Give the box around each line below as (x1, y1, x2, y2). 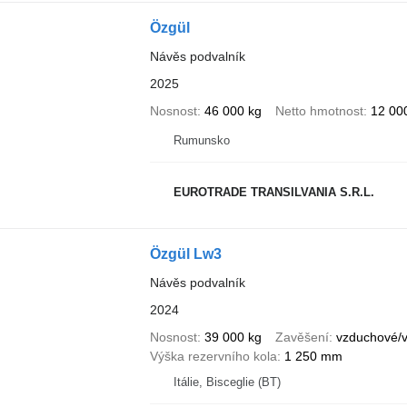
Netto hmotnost (274, 103, 363, 118)
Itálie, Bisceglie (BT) (173, 374, 281, 389)
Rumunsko (173, 133, 230, 147)
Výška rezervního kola (149, 348, 277, 363)
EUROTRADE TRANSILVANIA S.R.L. (173, 185, 374, 200)
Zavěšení (274, 329, 329, 344)
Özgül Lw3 (149, 245, 222, 262)
